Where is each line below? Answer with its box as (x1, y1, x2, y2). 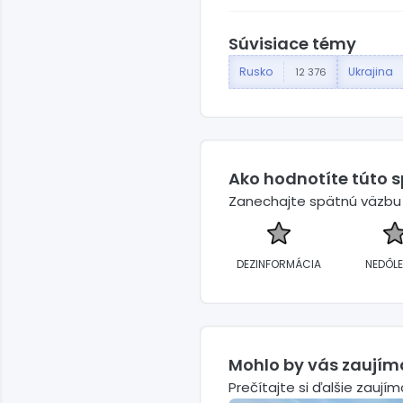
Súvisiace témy (228, 32, 356, 56)
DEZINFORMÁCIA (237, 256, 321, 273)
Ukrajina (348, 64, 393, 80)
